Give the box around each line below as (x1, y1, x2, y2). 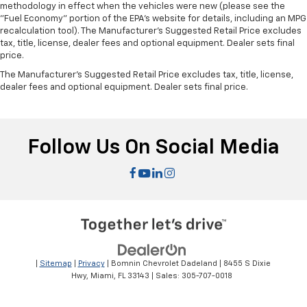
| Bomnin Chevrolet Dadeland (104, 260, 217, 268)
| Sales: (149, 272, 182, 280)
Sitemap (39, 260, 72, 268)
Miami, (88, 272, 116, 280)
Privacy (77, 260, 105, 268)
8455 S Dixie (221, 260, 271, 268)
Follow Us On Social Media (27, 138, 280, 159)
